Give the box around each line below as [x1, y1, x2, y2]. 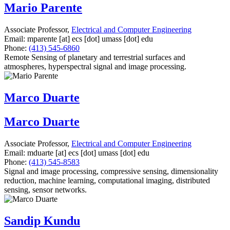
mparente [27, 34, 57, 44]
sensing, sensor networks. [4, 185, 87, 194]
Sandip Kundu [4, 214, 80, 227]
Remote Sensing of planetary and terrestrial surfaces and [4, 53, 185, 62]
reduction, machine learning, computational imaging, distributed [4, 176, 210, 185]
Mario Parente [4, 1, 82, 15]
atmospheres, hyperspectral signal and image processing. [4, 62, 186, 71]
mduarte [27, 148, 53, 157]
